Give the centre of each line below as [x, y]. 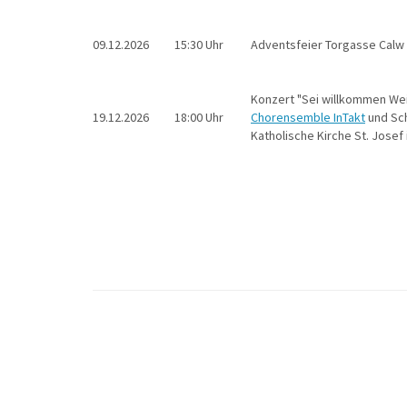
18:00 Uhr [199, 117]
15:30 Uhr [199, 45]
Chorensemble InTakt [308, 117]
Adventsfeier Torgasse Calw [328, 45]
